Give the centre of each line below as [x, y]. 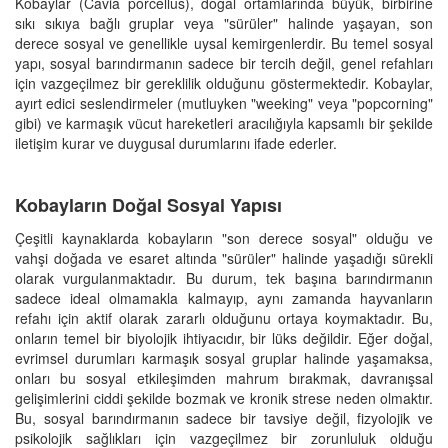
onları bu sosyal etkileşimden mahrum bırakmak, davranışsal [224, 377]
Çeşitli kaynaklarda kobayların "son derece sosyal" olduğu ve [224, 237]
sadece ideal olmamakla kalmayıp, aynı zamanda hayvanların [224, 297]
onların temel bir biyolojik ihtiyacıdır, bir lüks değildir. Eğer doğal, [224, 337]
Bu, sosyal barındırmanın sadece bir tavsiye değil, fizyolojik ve [224, 417]
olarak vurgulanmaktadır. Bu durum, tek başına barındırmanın [224, 277]
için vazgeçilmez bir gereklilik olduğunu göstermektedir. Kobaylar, [224, 82]
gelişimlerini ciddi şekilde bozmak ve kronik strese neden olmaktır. [224, 397]
